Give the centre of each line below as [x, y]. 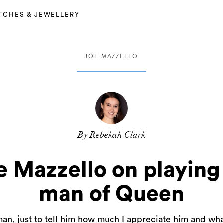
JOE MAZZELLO [111, 56]
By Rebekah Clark [111, 135]
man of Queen [111, 194]
